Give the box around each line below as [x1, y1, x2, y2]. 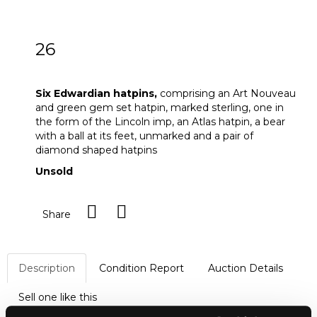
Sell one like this [18, 291, 97, 304]
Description [18, 262, 75, 275]
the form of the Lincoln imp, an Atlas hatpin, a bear [35, 115, 285, 129]
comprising [160, 87, 215, 100]
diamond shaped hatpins [35, 144, 157, 157]
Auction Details [208, 262, 283, 275]
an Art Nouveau [218, 87, 296, 100]
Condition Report [99, 262, 184, 275]
